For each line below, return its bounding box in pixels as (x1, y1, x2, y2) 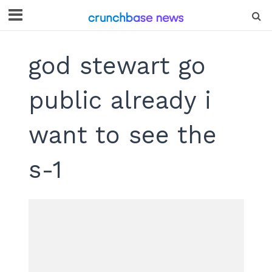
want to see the (28, 121, 217, 149)
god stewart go (28, 52, 206, 80)
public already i (28, 86, 211, 115)
